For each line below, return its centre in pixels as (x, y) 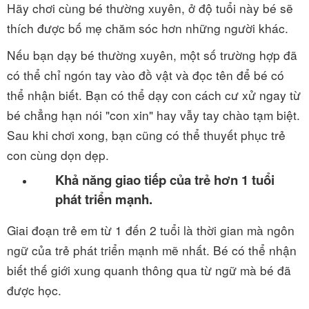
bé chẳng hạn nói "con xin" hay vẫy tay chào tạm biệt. (153, 115)
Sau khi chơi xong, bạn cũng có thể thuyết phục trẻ (146, 135)
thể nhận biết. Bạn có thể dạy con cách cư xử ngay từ (154, 95)
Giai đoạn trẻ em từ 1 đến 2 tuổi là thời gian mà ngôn (151, 230)
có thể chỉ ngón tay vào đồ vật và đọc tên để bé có (146, 75)
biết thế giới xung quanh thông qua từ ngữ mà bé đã (149, 270)
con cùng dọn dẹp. (58, 155)
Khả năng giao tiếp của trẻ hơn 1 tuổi (165, 180)
